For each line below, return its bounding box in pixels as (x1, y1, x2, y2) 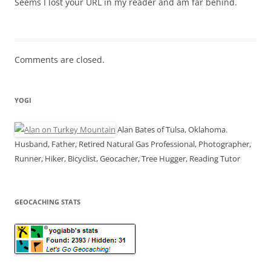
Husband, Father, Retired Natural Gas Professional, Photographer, (15, 139, 251, 150)
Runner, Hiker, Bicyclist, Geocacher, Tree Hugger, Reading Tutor (15, 153, 240, 165)
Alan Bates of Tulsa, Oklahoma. (116, 124, 227, 135)
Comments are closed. (15, 54, 105, 66)
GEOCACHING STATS (15, 197, 80, 207)
